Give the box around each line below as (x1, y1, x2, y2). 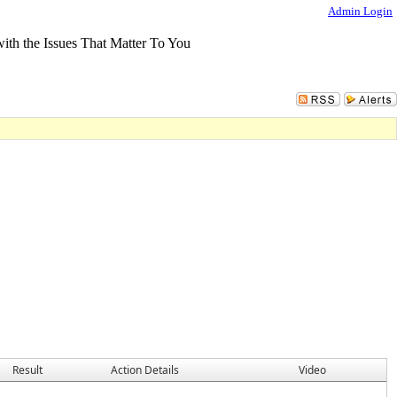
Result (12, 362, 43, 378)
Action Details (111, 362, 179, 378)
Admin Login (328, 4, 393, 18)
